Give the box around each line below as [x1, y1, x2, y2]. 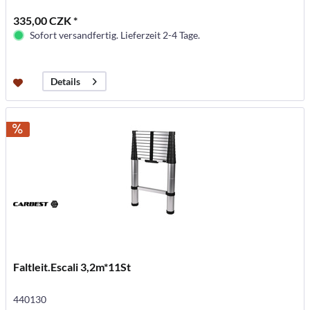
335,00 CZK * [13, 13, 78, 27]
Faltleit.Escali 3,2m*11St [13, 259, 131, 273]
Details [51, 75, 81, 88]
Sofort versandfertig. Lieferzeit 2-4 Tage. [30, 28, 201, 41]
